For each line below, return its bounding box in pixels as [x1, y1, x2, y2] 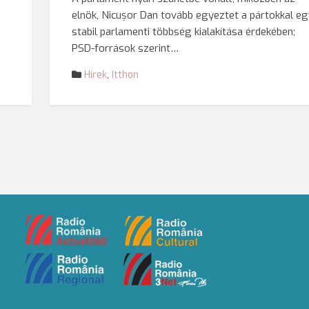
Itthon [112, 68, 139, 81]
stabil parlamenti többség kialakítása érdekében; [72, 25, 296, 39]
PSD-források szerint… [72, 41, 179, 55]
